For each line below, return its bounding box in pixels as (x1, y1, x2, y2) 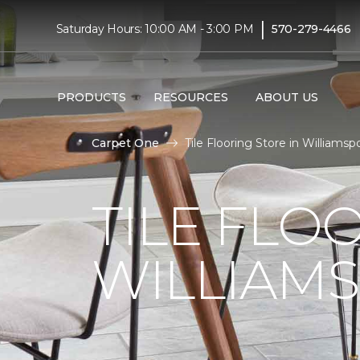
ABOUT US (255, 89, 318, 104)
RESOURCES (153, 89, 228, 104)
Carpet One (92, 136, 159, 150)
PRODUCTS (56, 89, 126, 104)
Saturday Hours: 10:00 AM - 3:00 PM (55, 21, 254, 36)
